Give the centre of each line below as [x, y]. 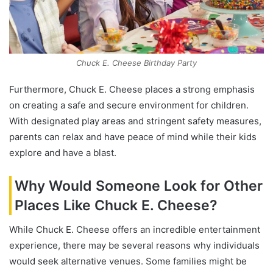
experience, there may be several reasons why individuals [134, 246]
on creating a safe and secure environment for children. [129, 105]
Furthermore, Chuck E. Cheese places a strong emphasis [132, 89]
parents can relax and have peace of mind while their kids [133, 136]
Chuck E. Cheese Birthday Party [136, 62]
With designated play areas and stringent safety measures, [135, 121]
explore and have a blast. [63, 152]
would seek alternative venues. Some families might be [128, 261]
